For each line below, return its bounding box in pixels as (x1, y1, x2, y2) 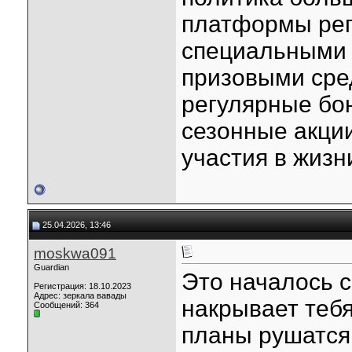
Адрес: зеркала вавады (34, 291, 126, 300)
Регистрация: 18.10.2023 (34, 281, 131, 291)
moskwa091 (34, 245, 116, 262)
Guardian (34, 262, 69, 272)
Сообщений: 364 (34, 300, 99, 310)
